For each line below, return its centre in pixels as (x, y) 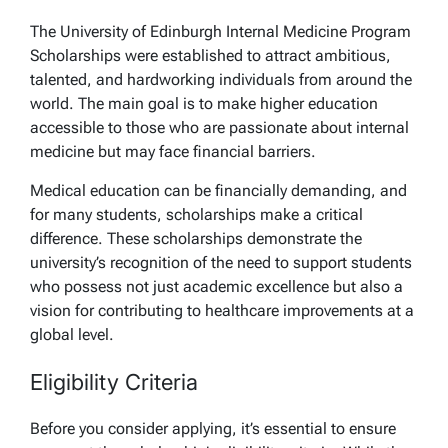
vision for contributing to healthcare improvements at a (222, 310)
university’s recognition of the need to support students (221, 262)
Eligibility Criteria (114, 381)
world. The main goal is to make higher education (204, 103)
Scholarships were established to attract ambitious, (210, 55)
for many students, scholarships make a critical (196, 214)
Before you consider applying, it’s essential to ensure (213, 428)
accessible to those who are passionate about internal (219, 127)
